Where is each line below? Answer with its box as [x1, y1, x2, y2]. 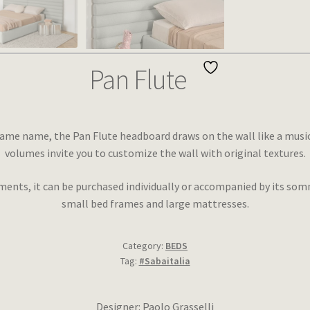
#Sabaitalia [138, 254, 190, 267]
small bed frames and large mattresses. [61, 197, 249, 211]
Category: [122, 239, 165, 252]
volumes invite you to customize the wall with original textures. [4, 146, 306, 161]
